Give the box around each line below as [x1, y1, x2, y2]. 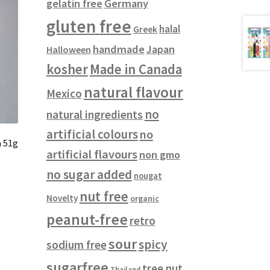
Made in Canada [89, 61, 182, 78]
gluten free [46, 15, 131, 38]
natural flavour [83, 83, 183, 102]
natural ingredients [46, 107, 143, 122]
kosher [46, 60, 88, 78]
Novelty [46, 192, 78, 204]
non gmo [139, 148, 180, 162]
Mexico [46, 86, 82, 101]
